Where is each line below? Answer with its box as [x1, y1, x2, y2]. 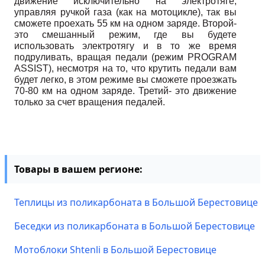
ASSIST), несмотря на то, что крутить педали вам [14, 63, 237, 73]
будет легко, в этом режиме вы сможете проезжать [14, 75, 237, 85]
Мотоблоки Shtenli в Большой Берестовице [14, 243, 216, 256]
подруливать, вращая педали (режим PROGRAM [14, 52, 237, 62]
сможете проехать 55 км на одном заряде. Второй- [14, 18, 237, 28]
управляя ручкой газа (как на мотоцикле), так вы [14, 7, 237, 17]
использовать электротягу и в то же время [14, 41, 237, 51]
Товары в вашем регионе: [14, 163, 143, 176]
